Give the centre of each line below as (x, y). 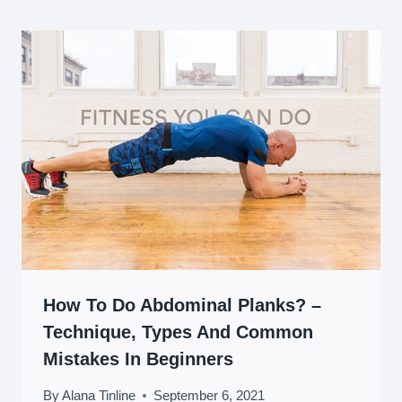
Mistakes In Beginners (138, 358)
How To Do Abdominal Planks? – (182, 305)
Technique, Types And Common (178, 332)
